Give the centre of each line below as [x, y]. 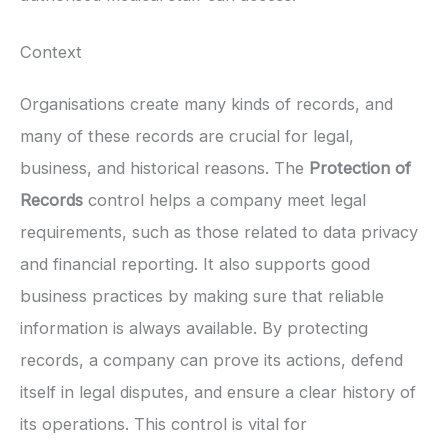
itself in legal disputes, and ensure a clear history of [218, 391]
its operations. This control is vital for [163, 423]
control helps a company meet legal [224, 199]
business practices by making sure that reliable [202, 295]
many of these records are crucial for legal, [187, 135]
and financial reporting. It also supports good [195, 263]
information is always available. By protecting [194, 327]
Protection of [360, 167]
